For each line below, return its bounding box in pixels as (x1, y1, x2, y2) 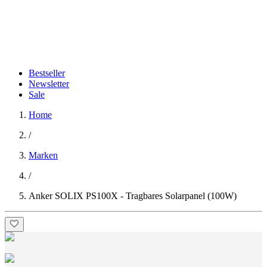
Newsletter (29, 79, 69, 89)
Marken (29, 150, 58, 160)
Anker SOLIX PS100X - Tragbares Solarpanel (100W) (29, 191, 237, 201)
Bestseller (29, 68, 65, 78)
